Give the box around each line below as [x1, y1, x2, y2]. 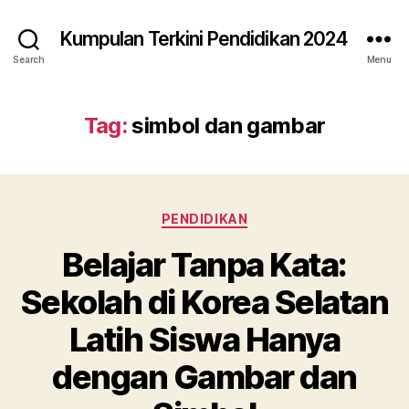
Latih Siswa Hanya [68, 319, 341, 360]
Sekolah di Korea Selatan [20, 281, 389, 322]
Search [13, 53, 45, 65]
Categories [204, 205, 285, 225]
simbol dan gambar [131, 112, 326, 139]
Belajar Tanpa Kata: [62, 244, 347, 285]
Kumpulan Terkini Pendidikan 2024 [60, 26, 349, 50]
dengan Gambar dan [52, 356, 357, 397]
